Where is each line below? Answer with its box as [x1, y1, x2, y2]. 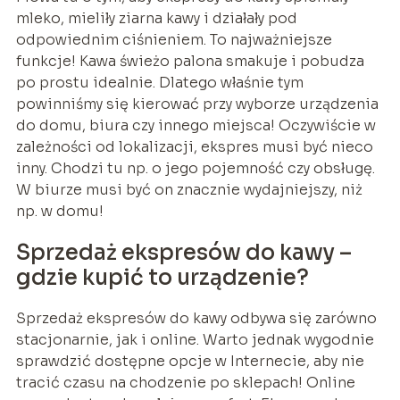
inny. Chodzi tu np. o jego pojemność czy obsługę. [15, 158, 375, 178]
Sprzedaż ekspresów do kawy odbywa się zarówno [15, 308, 377, 328]
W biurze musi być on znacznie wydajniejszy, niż [15, 179, 362, 199]
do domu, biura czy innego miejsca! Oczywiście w [15, 115, 376, 135]
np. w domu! [15, 201, 104, 221]
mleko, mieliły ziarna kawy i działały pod [15, 8, 297, 28]
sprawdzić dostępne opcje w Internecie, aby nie [15, 351, 364, 371]
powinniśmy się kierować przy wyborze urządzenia [15, 94, 379, 113]
